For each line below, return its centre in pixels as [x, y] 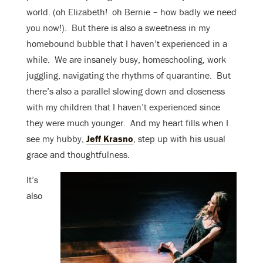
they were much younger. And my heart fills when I [127, 122]
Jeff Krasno [110, 138]
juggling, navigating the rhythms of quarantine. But [129, 75]
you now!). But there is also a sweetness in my [118, 27]
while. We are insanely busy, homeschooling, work [126, 59]
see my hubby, [56, 138]
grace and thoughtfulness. [78, 154]
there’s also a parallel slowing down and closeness [126, 91]
